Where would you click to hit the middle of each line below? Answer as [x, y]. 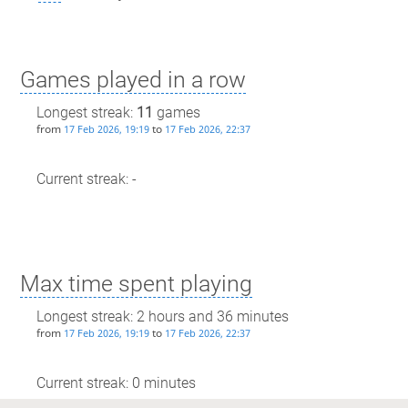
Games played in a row [133, 79]
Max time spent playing [136, 283]
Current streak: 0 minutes [116, 382]
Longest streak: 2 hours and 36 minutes [162, 317]
